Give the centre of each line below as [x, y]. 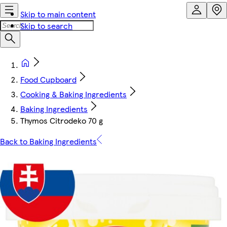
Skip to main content [58, 14]
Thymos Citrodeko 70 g [62, 120]
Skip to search [46, 26]
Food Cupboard [48, 79]
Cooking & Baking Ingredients [73, 94]
